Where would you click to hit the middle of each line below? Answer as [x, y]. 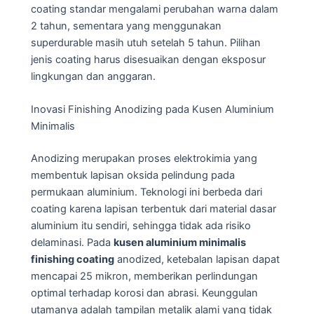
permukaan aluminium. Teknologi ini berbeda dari [146, 192]
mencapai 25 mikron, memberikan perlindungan [144, 276]
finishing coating [73, 259]
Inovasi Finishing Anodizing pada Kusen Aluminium [152, 109]
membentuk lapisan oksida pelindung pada [133, 175]
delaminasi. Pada [72, 242]
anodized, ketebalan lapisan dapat [197, 259]
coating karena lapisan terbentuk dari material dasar [153, 209]
